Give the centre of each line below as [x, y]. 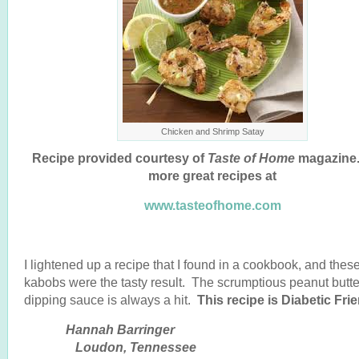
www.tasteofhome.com [212, 205]
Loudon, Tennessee [110, 347]
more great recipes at [212, 175]
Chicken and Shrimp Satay [213, 131]
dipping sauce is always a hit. [111, 300]
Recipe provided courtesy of [119, 158]
